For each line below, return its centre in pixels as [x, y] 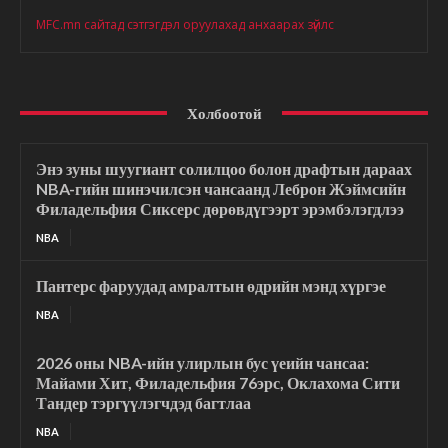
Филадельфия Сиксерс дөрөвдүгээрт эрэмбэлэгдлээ [220, 208]
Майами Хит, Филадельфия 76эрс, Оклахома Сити [218, 382]
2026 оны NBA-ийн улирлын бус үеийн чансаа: [202, 362]
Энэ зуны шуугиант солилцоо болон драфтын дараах [224, 168]
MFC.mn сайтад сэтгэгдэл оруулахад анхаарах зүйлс [185, 24]
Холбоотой [224, 112]
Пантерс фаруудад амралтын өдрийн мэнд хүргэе [211, 285]
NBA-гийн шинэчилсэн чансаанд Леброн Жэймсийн [221, 188]
